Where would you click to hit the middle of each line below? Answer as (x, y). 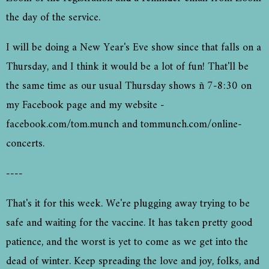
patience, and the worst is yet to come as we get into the (127, 243)
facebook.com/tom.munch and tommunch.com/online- (124, 125)
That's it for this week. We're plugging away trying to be (128, 204)
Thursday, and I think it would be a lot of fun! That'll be (127, 67)
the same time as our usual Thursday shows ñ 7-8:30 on (129, 86)
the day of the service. (56, 18)
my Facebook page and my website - (85, 106)
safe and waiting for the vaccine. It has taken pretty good (129, 223)
